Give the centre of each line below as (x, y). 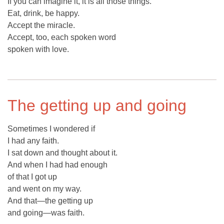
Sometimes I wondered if (51, 129)
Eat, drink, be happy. (43, 13)
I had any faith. (33, 141)
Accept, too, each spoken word (62, 37)
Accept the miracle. (41, 25)
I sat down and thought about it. (62, 153)
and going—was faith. (46, 213)
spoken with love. (38, 49)
